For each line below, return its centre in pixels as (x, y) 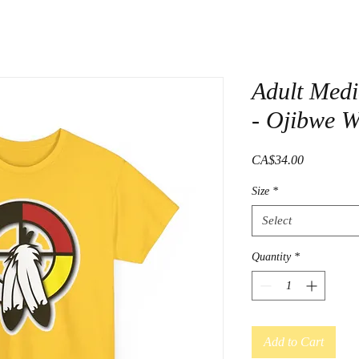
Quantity (271, 257)
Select (277, 221)
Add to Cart (294, 342)
